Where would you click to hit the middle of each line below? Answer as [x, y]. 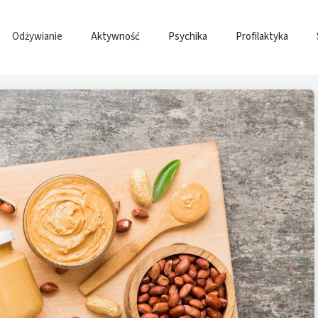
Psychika [188, 37]
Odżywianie [37, 37]
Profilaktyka [262, 37]
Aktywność [115, 37]
